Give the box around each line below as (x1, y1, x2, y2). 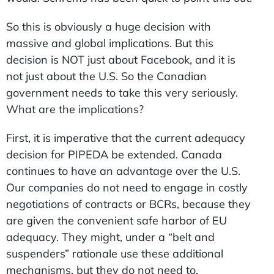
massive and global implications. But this (6, 35, 213, 50)
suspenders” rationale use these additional (6, 246, 223, 261)
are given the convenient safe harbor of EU (6, 213, 227, 228)
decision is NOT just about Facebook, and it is (6, 52, 235, 67)
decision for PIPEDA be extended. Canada (6, 147, 222, 161)
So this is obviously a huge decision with (6, 19, 211, 34)
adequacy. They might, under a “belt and (6, 229, 215, 244)
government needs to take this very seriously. (6, 85, 238, 100)
